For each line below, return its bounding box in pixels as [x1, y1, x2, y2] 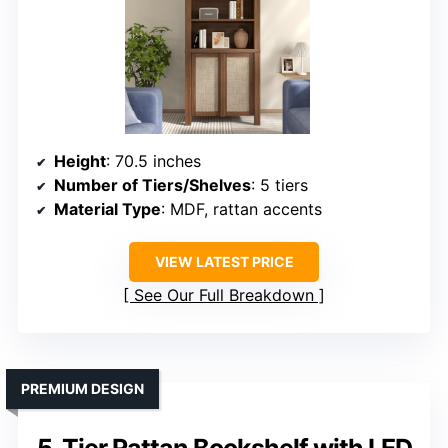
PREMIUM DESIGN [21, 380, 144, 398]
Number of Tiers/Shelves [54, 175, 251, 196]
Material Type [54, 199, 161, 220]
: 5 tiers [251, 175, 308, 196]
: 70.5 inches [106, 151, 201, 172]
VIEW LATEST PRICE [154, 253, 294, 271]
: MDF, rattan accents [161, 199, 322, 220]
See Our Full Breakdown [134, 285, 314, 306]
